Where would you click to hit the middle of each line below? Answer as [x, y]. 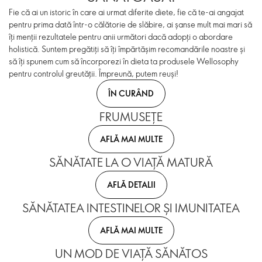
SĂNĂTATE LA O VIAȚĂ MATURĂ [131, 162]
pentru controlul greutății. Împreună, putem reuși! [94, 73]
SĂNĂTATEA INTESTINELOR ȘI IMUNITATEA [131, 208]
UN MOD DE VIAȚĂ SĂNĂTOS [131, 253]
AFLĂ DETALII [131, 184]
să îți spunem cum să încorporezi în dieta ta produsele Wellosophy [124, 61]
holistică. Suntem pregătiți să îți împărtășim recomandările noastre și [127, 49]
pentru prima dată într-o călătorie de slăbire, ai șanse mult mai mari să [130, 24]
